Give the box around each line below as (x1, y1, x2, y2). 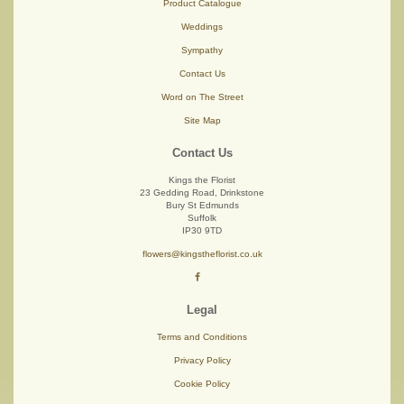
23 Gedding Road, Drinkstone (140, 188, 264, 198)
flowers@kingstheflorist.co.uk (142, 249, 262, 260)
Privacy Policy (173, 355, 231, 366)
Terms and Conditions (157, 332, 247, 343)
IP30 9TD (182, 225, 222, 236)
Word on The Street (161, 92, 243, 103)
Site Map (183, 115, 221, 126)
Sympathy (181, 45, 223, 56)
